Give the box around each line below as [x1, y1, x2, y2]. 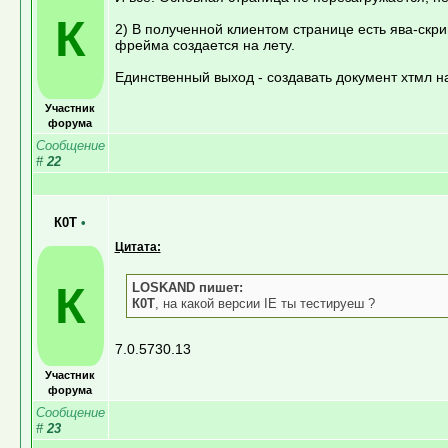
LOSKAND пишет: [131, 279, 243, 295]
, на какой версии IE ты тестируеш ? [154, 295, 375, 311]
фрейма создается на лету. [114, 36, 295, 53]
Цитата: [114, 239, 161, 253]
